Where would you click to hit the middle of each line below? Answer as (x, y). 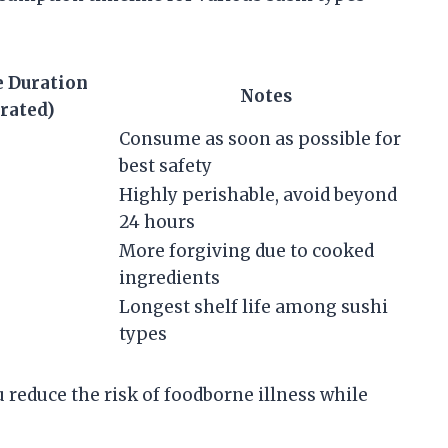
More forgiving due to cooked (246, 250)
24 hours (157, 221)
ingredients (169, 277)
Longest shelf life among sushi (253, 306)
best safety (165, 165)
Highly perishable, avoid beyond (258, 194)
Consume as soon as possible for (260, 138)
